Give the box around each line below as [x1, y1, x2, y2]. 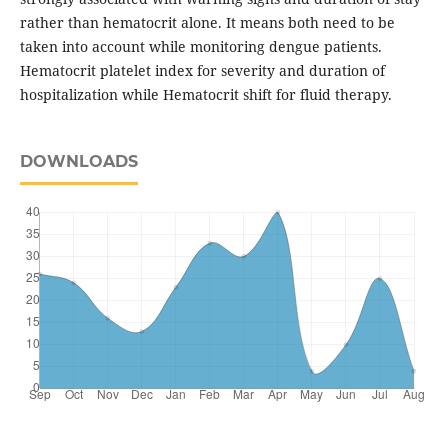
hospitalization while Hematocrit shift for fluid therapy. [19, 85, 392, 105]
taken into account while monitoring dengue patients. [19, 37, 382, 57]
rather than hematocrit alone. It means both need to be [19, 13, 395, 33]
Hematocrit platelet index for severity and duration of [19, 61, 385, 81]
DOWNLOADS [19, 152, 138, 172]
